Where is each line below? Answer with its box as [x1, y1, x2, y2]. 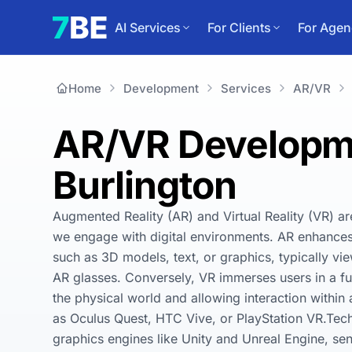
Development [123, 80, 199, 96]
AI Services [115, 19, 181, 35]
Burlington [53, 162, 237, 208]
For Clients [207, 19, 271, 35]
